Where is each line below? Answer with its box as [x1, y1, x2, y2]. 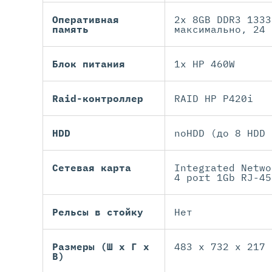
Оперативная [52, 13, 119, 26]
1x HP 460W [174, 58, 235, 70]
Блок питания [52, 58, 125, 70]
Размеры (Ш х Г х [52, 240, 149, 253]
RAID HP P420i [174, 92, 253, 105]
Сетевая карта [52, 161, 131, 174]
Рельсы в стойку [52, 206, 143, 219]
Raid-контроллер [52, 92, 143, 105]
